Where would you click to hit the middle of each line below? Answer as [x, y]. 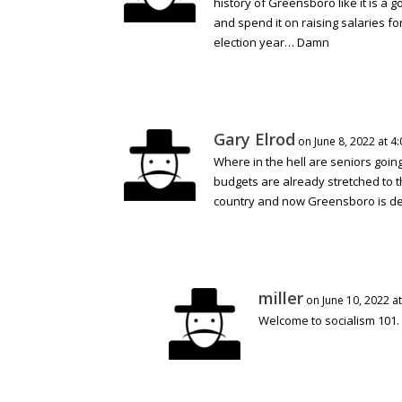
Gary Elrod [254, 140]
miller [281, 298]
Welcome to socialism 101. [329, 321]
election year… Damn [271, 43]
